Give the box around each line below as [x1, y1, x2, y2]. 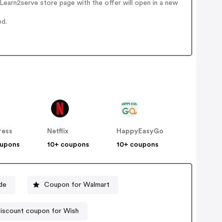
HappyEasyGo [116, 128, 164, 135]
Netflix [47, 128, 69, 135]
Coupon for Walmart [44, 181, 110, 188]
